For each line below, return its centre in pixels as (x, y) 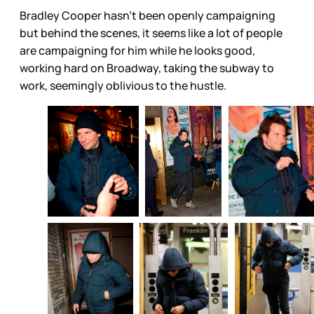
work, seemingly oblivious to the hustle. (123, 85)
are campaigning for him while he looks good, (137, 50)
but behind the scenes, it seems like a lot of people (151, 33)
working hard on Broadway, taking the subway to (147, 68)
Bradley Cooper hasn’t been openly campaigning (148, 15)
